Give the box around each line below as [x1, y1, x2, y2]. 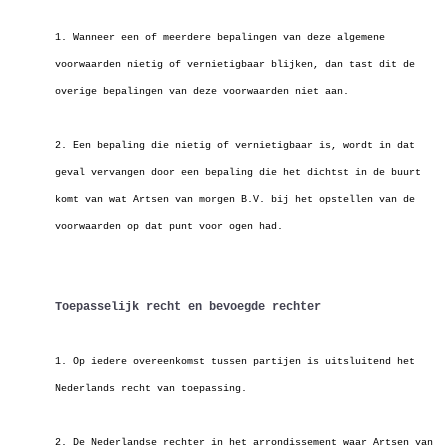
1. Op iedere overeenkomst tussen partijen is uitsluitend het [55, 356, 415, 367]
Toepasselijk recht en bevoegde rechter [55, 300, 321, 314]
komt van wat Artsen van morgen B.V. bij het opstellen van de [55, 194, 415, 205]
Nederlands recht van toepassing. [55, 383, 247, 394]
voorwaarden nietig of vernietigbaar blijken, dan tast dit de [55, 59, 415, 70]
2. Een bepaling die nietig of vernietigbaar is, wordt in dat [55, 140, 415, 151]
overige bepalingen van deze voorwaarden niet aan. [55, 86, 349, 97]
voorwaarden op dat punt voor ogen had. [55, 221, 283, 232]
